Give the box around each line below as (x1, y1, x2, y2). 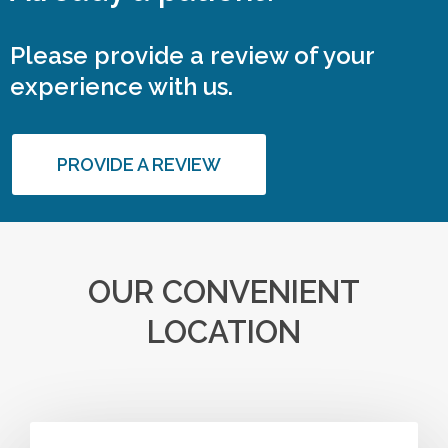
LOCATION (147, 314, 301, 350)
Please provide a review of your (10, 41, 374, 70)
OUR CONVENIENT (88, 274, 360, 310)
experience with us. (10, 72, 233, 101)
